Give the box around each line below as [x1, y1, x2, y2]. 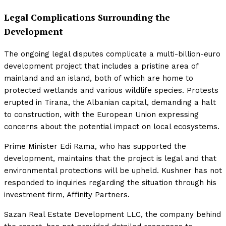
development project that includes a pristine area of [4, 61, 198, 71]
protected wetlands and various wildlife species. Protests [4, 85, 218, 95]
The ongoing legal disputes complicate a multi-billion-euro [4, 49, 220, 59]
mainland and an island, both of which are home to [4, 73, 193, 83]
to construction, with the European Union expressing [4, 109, 199, 119]
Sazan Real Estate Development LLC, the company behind [4, 209, 221, 219]
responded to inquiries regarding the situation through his [4, 178, 216, 187]
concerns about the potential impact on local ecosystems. [4, 122, 219, 131]
